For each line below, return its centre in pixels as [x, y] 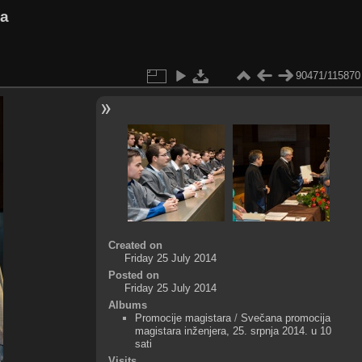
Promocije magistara [183, 318]
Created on [135, 245]
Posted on [133, 275]
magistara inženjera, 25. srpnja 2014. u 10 [233, 330]
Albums [127, 305]
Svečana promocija [285, 318]
